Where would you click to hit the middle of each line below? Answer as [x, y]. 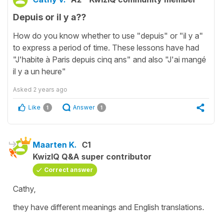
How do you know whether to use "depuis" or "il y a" [108, 35]
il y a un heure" [39, 71]
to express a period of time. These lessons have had [106, 47]
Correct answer [69, 169]
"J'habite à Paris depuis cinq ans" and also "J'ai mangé [110, 59]
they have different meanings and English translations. [110, 207]
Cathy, [25, 189]
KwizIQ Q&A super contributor [92, 156]
